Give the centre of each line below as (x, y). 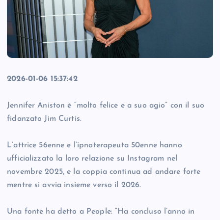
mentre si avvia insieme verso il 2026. (74, 185)
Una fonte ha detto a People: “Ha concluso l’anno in (101, 212)
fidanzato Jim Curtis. (44, 119)
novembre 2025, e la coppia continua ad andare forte (104, 172)
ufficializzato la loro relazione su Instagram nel (92, 159)
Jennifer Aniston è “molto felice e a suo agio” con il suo (106, 106)
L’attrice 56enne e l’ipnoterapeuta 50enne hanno (95, 146)
